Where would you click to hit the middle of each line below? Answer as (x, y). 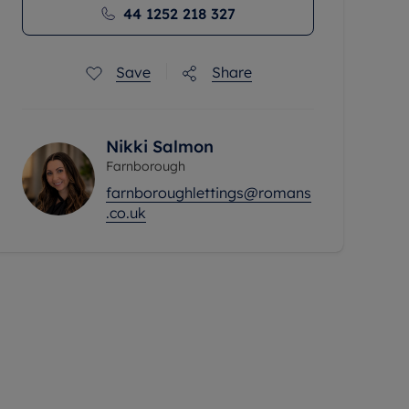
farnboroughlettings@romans (209, 193)
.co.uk (126, 213)
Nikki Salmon (160, 147)
